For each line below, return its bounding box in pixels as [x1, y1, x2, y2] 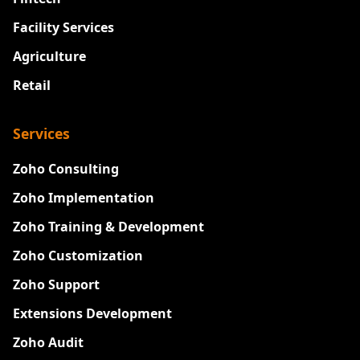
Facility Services [13, 18, 114, 37]
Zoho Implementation [13, 189, 154, 207]
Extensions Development [13, 305, 172, 323]
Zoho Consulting [13, 160, 119, 178]
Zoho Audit [13, 333, 84, 352]
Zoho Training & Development [13, 218, 204, 236]
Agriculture [13, 47, 86, 66]
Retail [13, 76, 51, 95]
